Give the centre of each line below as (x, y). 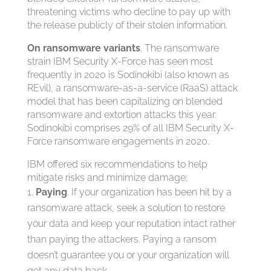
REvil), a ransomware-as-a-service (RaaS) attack (132, 88)
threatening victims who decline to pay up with (129, 12)
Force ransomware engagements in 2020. (118, 141)
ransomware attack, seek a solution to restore (126, 208)
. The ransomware (179, 48)
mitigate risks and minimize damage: (107, 178)
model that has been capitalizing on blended (125, 101)
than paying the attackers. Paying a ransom (122, 239)
